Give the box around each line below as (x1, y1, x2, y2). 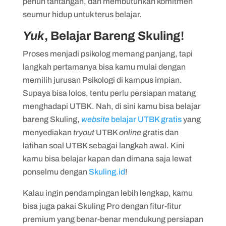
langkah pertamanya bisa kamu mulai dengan (22, 62, 186, 71)
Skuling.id (88, 167, 125, 176)
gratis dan (141, 128, 179, 137)
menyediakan (22, 128, 73, 137)
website (81, 115, 109, 124)
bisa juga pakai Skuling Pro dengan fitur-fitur (22, 201, 182, 210)
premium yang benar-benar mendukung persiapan (22, 214, 203, 223)
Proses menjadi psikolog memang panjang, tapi (22, 49, 193, 58)
